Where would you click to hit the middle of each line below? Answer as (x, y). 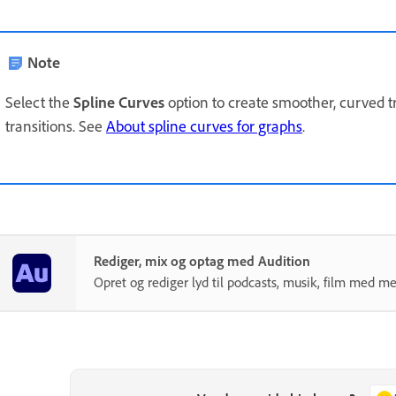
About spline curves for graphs (204, 126)
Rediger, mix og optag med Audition (202, 261)
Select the (39, 102)
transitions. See (56, 126)
